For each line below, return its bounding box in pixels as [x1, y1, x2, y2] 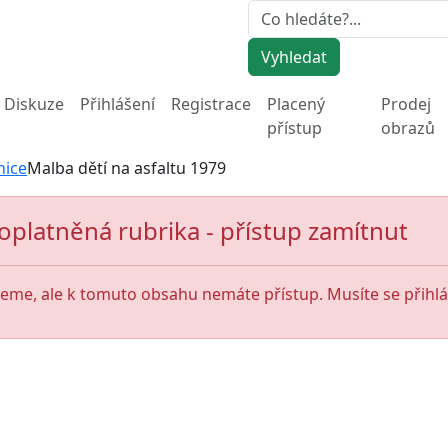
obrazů [380, 117, 435, 139]
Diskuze [3, 93, 64, 115]
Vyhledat [261, 46, 327, 68]
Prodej [380, 93, 431, 115]
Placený [266, 93, 325, 115]
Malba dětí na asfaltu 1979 [27, 157, 226, 179]
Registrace [170, 93, 251, 115]
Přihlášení [79, 93, 155, 115]
